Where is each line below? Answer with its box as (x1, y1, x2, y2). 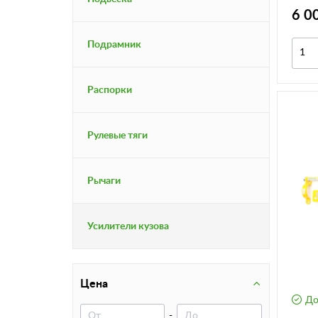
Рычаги (87, 175, 121, 186)
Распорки (87, 84, 132, 95)
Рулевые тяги (87, 130, 148, 141)
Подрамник (87, 39, 141, 50)
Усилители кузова (87, 221, 169, 231)
